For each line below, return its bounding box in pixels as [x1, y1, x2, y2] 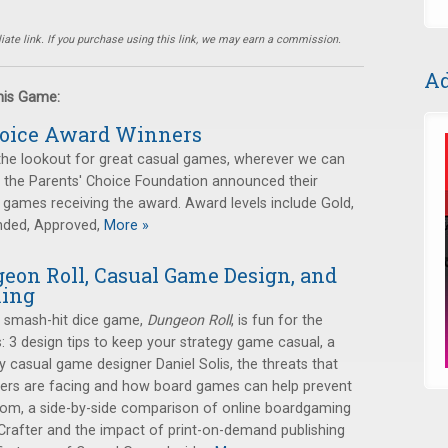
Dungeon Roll [147, 312, 231, 329]
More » [100, 217, 149, 234]
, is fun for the [231, 312, 323, 329]
